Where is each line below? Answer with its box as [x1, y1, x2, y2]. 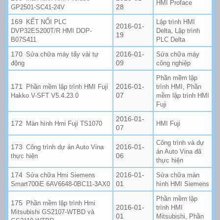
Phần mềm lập [156, 194, 197, 202]
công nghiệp [156, 59, 191, 67]
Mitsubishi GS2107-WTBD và [11, 208, 94, 216]
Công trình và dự [156, 138, 204, 146]
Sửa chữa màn [156, 171, 199, 179]
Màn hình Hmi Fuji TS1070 [26, 119, 103, 127]
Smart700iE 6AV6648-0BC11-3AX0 [11, 180, 110, 188]
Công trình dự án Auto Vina [26, 143, 104, 151]
